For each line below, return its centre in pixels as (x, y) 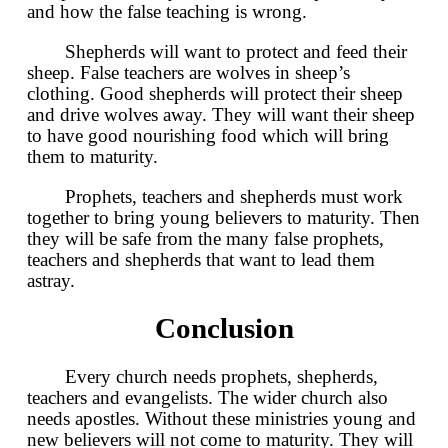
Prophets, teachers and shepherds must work (234, 197)
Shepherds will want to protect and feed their (236, 52)
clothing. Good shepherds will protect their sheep (215, 94)
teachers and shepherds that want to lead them (201, 260)
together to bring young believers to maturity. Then (223, 218)
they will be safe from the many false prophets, (205, 239)
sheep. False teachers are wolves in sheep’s (188, 73)
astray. (51, 281)
